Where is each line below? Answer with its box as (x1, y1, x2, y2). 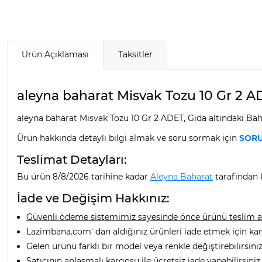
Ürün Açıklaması (22, 49, 89, 60)
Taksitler (118, 49, 153, 60)
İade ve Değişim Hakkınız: (17, 191, 170, 205)
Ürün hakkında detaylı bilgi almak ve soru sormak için (17, 132, 239, 143)
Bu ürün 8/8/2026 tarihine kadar (17, 171, 150, 182)
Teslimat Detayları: (17, 152, 127, 167)
